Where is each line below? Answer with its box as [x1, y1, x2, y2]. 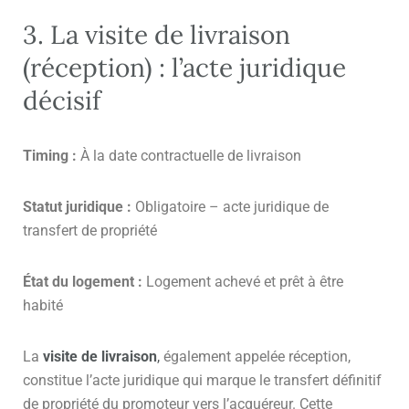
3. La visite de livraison [23, 17, 290, 51]
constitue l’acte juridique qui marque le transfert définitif [23, 371, 382, 389]
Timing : [23, 146, 77, 164]
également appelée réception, [160, 347, 351, 365]
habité [23, 296, 63, 314]
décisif [23, 83, 100, 117]
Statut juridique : [23, 197, 131, 215]
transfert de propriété [23, 221, 157, 239]
